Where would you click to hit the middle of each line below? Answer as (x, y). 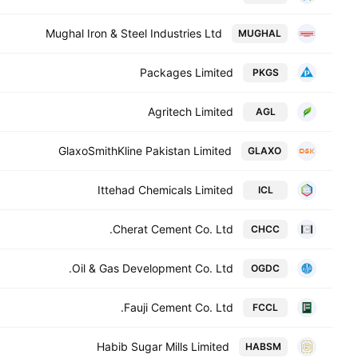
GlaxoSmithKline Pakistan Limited (145, 151)
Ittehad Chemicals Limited (165, 190)
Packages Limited (187, 72)
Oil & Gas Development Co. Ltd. (153, 268)
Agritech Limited (191, 111)
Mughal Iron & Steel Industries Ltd (134, 33)
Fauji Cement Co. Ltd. (179, 307)
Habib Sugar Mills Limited (163, 346)
